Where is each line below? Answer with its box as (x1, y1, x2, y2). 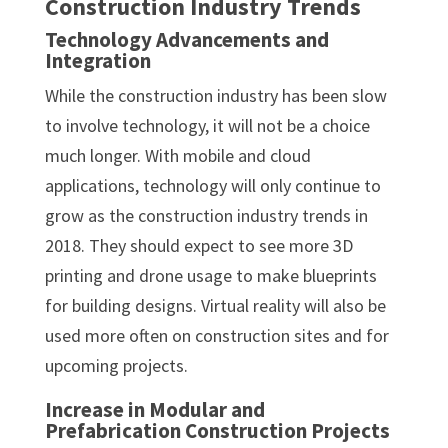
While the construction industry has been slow (44, 83, 387, 107)
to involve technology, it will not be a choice (44, 113, 370, 137)
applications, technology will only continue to (44, 173, 381, 197)
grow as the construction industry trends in (44, 203, 368, 227)
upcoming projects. (44, 353, 188, 377)
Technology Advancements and (44, 25, 329, 53)
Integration (44, 46, 151, 74)
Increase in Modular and (44, 395, 265, 423)
